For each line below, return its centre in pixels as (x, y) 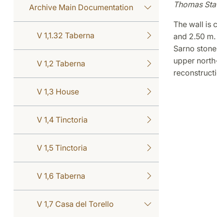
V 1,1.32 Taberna (66, 35)
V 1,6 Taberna (61, 176)
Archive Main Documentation (81, 7)
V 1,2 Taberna (61, 63)
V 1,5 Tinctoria (62, 147)
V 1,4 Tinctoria (62, 119)
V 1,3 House (58, 91)
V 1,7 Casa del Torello (75, 204)
